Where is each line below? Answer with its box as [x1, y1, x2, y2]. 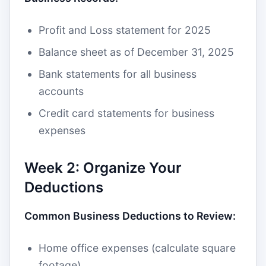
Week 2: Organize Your [24, 159, 182, 176]
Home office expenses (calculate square [39, 242, 236, 254]
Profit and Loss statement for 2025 [39, 24, 211, 36]
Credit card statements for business [39, 107, 214, 119]
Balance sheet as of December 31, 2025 [39, 46, 234, 58]
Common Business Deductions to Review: [24, 210, 236, 222]
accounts [39, 85, 84, 97]
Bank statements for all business [39, 68, 197, 80]
